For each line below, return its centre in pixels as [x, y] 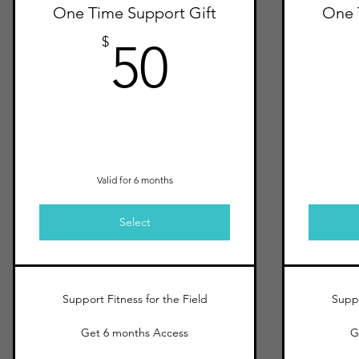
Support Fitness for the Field [135, 299]
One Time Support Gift [135, 13]
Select [135, 222]
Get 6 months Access [135, 333]
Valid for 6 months [135, 180]
